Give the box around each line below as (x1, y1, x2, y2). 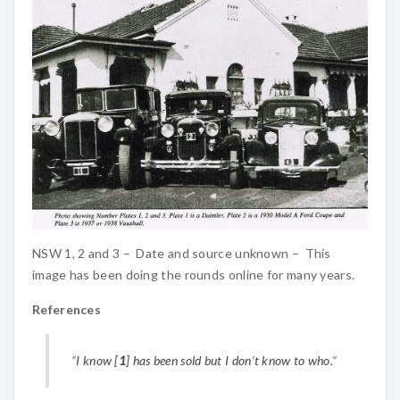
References (32, 301, 101, 317)
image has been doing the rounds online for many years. (32, 266, 355, 282)
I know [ (76, 352, 119, 368)
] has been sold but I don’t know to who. (126, 352, 333, 368)
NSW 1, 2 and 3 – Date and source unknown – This (32, 245, 331, 261)
